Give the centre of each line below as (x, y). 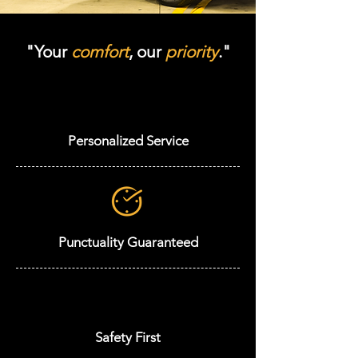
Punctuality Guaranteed (128, 242)
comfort (99, 52)
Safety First (128, 337)
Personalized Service (128, 141)
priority (191, 52)
